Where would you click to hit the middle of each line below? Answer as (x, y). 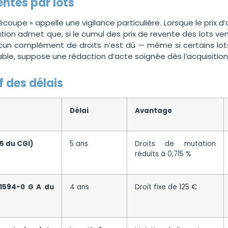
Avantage (153, 110)
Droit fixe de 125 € (166, 187)
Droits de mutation (175, 144)
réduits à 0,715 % (163, 154)
